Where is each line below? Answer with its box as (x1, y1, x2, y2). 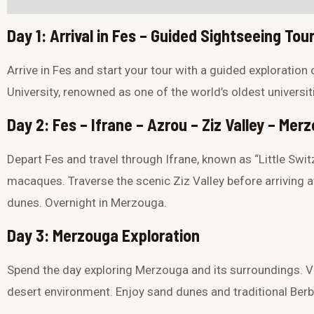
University (7, 85, 58, 100)
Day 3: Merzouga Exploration (7, 225, 200, 246)
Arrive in (7, 63, 53, 78)
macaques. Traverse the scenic (7, 174, 173, 189)
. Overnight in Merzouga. (39, 196, 167, 210)
